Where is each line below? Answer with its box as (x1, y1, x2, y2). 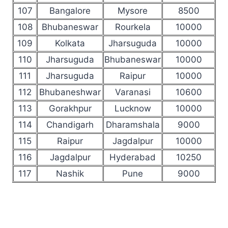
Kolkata (55, 38, 85, 48)
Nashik (56, 168, 84, 179)
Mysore (118, 5, 148, 16)
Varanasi (115, 87, 151, 97)
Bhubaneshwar (39, 87, 101, 97)
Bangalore (49, 5, 91, 16)
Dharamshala (105, 119, 160, 130)
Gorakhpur (48, 103, 92, 113)
